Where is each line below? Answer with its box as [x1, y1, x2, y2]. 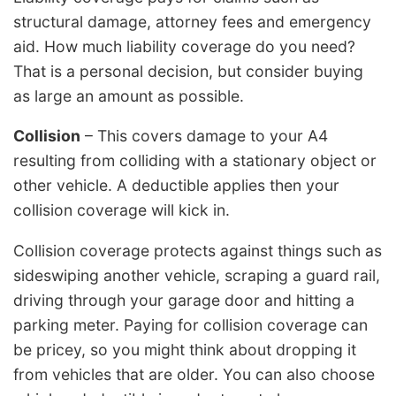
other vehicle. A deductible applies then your [13, 176, 339, 195]
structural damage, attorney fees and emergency [13, 11, 371, 31]
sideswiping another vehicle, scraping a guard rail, [13, 265, 380, 285]
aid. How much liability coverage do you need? [13, 36, 355, 56]
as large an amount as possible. [13, 86, 244, 105]
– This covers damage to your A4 [80, 126, 328, 146]
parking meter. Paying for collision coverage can [13, 315, 368, 334]
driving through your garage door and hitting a [13, 290, 354, 309]
